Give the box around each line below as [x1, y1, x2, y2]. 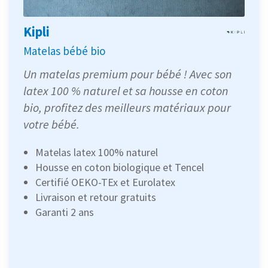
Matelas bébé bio [23, 43, 105, 58]
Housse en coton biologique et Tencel [35, 160, 204, 174]
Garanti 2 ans [35, 205, 94, 219]
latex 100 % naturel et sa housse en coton [23, 83, 229, 98]
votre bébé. [23, 116, 80, 132]
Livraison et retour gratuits [35, 190, 156, 204]
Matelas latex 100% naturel [35, 145, 158, 159]
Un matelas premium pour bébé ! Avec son [23, 66, 232, 81]
